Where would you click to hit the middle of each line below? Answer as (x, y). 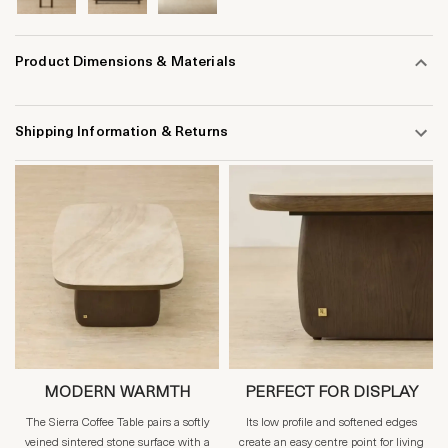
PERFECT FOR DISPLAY (331, 392)
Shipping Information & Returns (121, 133)
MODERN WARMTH (117, 392)
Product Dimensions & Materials (125, 63)
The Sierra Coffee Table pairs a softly (117, 422)
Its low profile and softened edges (331, 422)
